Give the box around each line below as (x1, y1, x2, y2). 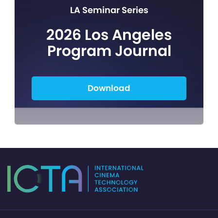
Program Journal (47, 41, 171, 62)
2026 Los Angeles (46, 25, 172, 46)
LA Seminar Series (70, 4, 148, 17)
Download (88, 82, 130, 94)
